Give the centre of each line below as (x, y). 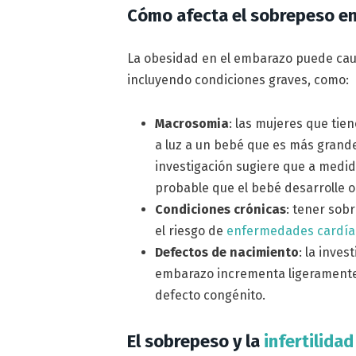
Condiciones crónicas (221, 209)
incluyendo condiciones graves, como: (238, 80)
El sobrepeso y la (196, 341)
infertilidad (309, 341)
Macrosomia (192, 123)
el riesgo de (191, 230)
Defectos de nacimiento (227, 252)
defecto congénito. (211, 295)
